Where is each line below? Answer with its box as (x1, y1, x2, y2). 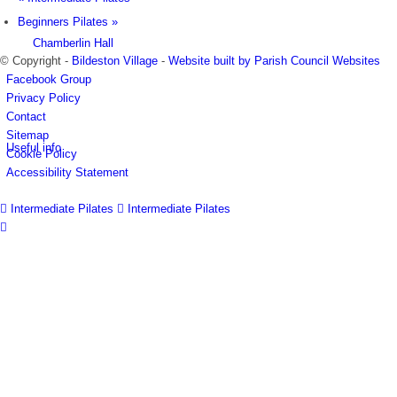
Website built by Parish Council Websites (168, 54, 380, 68)
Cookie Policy (6, 147, 77, 161)
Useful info (6, 141, 61, 155)
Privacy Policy (6, 91, 81, 105)
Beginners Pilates (18, 15, 112, 29)
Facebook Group (6, 73, 91, 87)
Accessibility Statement (6, 166, 128, 180)
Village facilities (33, 244, 113, 258)
